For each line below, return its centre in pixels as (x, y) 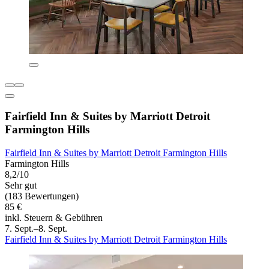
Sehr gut (21, 185)
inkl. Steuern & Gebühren (54, 217)
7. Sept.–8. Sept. (36, 228)
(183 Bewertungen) (42, 196)
